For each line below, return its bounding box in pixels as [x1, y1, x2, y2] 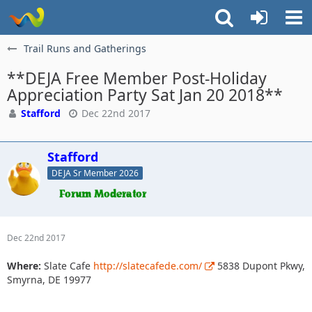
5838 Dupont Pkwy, [214, 258, 305, 272]
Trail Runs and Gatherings [24, 42, 146, 55]
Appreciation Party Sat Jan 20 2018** [7, 84, 283, 106]
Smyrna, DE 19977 [7, 272, 91, 286]
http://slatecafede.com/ [93, 258, 202, 272]
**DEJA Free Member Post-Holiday [7, 67, 267, 89]
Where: [7, 258, 41, 272]
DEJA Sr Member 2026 [52, 166, 139, 179]
